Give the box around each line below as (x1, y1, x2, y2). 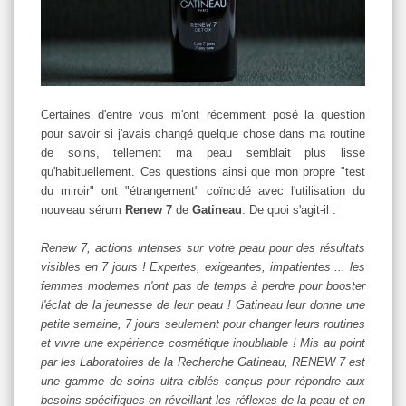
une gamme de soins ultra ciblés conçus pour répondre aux (41, 373, 365, 388)
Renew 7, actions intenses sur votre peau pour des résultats (41, 240, 365, 255)
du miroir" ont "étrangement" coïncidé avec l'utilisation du (41, 183, 365, 198)
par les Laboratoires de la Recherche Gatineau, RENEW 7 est (41, 354, 365, 369)
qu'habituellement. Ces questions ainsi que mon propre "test (41, 164, 365, 179)
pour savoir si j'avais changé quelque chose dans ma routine (41, 126, 365, 140)
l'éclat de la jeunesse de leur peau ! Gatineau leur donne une (41, 297, 365, 312)
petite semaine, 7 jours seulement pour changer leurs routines (41, 316, 365, 331)
